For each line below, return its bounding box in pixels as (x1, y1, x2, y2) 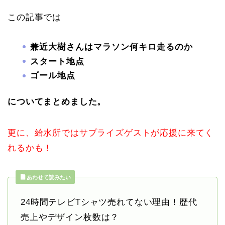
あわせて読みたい (25, 174, 71, 180)
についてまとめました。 (8, 96, 106, 106)
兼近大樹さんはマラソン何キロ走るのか (30, 42, 193, 52)
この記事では (8, 12, 62, 22)
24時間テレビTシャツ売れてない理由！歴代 (21, 197, 197, 207)
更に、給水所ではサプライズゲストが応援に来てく (8, 128, 214, 138)
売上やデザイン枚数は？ (21, 212, 120, 222)
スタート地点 (30, 56, 84, 66)
